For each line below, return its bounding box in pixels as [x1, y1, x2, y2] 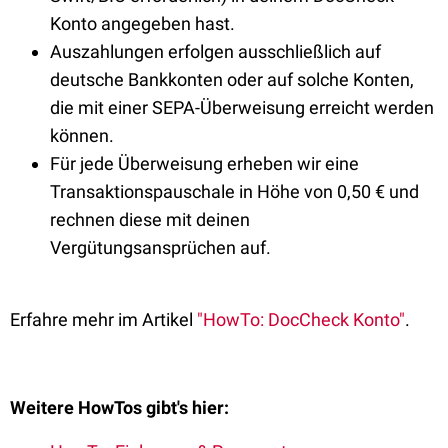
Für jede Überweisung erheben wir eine [50, 153, 359, 174]
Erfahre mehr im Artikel [10, 309, 197, 330]
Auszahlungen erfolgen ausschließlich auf [50, 41, 381, 62]
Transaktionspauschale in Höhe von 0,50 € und [50, 181, 419, 202]
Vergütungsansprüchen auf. [50, 237, 271, 258]
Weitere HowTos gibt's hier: [10, 397, 229, 418]
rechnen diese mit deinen [50, 209, 250, 230]
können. [50, 125, 114, 146]
